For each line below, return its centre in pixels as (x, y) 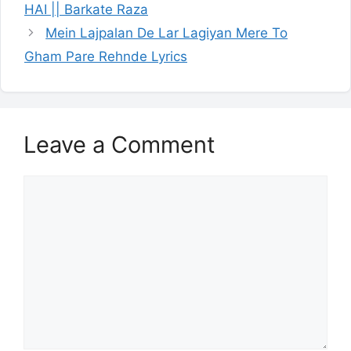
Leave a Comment (119, 145)
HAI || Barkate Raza (86, 9)
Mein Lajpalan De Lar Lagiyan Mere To (167, 33)
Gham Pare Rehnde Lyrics (106, 56)
